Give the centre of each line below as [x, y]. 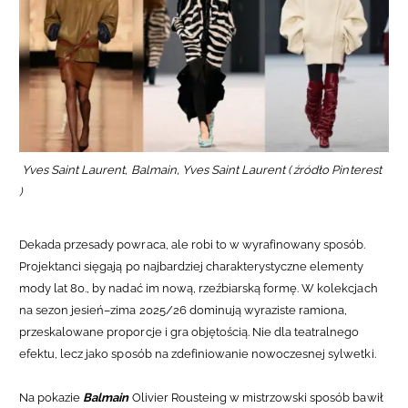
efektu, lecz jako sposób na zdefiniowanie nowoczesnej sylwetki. [198, 354]
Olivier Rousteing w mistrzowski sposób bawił [257, 398]
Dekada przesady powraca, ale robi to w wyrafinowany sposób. [193, 245]
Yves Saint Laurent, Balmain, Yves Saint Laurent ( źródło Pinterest [200, 170]
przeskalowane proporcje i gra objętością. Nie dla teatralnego [189, 332]
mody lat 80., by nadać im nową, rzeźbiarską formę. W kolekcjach [199, 289]
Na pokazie [51, 398]
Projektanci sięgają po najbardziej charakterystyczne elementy [192, 267]
